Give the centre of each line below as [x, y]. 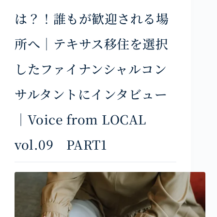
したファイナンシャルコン [91, 68]
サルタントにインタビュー [91, 93]
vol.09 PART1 [61, 144]
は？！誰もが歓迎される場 [92, 18]
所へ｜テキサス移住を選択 [92, 43]
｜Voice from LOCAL [80, 119]
